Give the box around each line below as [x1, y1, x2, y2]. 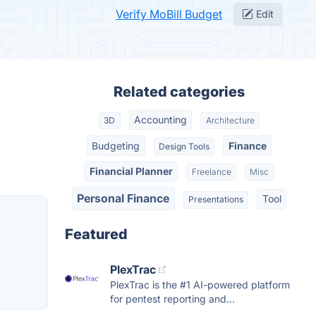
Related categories [114, 83, 245, 100]
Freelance [191, 166, 231, 177]
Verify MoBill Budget [116, 7, 222, 21]
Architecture [205, 115, 255, 126]
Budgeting [92, 139, 140, 152]
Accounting [134, 114, 187, 126]
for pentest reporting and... [110, 292, 235, 305]
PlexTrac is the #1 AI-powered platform [110, 278, 290, 291]
